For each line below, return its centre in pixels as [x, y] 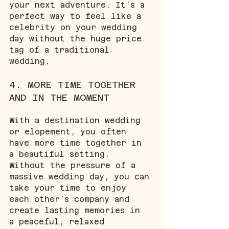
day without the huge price [78, 38]
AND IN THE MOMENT [59, 97]
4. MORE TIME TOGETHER [75, 84]
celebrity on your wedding [76, 27]
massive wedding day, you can [82, 176]
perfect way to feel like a [78, 16]
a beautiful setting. [62, 154]
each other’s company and [72, 199]
